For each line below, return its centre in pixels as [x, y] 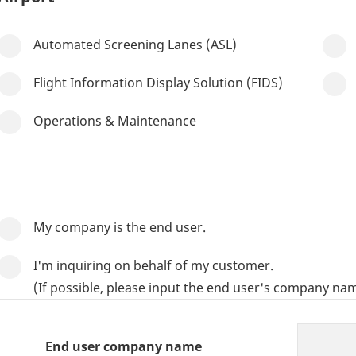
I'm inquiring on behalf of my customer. [153, 265]
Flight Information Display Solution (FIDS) [158, 83]
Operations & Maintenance [115, 121]
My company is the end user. [120, 227]
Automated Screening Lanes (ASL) [135, 44]
